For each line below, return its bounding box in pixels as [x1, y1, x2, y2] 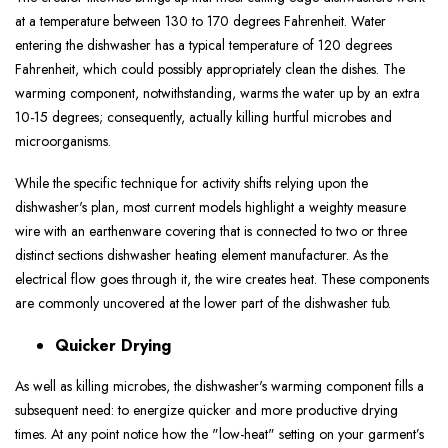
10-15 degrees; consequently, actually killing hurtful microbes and [15, 107, 392, 128]
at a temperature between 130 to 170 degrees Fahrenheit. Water [15, 11, 386, 32]
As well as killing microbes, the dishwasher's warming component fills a [15, 376, 424, 397]
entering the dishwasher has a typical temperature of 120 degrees [15, 35, 392, 56]
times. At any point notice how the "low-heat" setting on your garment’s [15, 424, 424, 445]
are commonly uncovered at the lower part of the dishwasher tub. [15, 293, 391, 314]
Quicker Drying [55, 334, 171, 358]
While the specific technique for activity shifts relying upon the [15, 173, 368, 194]
